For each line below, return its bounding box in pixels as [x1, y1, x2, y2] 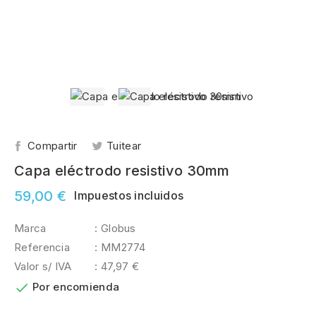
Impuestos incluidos [74, 188, 184, 202]
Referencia [14, 240, 70, 254]
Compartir [28, 138, 78, 152]
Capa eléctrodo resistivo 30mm [14, 162, 230, 179]
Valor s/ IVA [14, 259, 72, 273]
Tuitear [107, 138, 142, 152]
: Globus [95, 221, 136, 235]
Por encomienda [32, 279, 120, 293]
